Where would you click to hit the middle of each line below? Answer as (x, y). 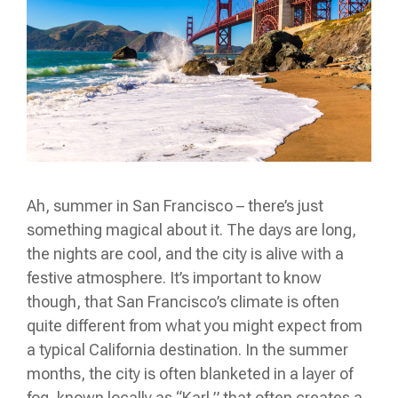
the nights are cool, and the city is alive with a (185, 253)
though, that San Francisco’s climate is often (183, 301)
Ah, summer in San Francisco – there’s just (175, 205)
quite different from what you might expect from (195, 325)
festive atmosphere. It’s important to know (174, 277)
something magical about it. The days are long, (191, 229)
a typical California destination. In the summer (187, 349)
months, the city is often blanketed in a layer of (190, 373)
